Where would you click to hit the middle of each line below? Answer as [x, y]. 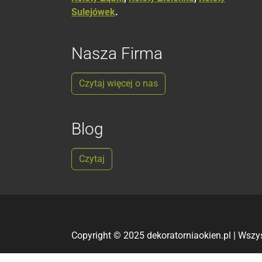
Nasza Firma [117, 53]
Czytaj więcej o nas [118, 83]
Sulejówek [93, 12]
